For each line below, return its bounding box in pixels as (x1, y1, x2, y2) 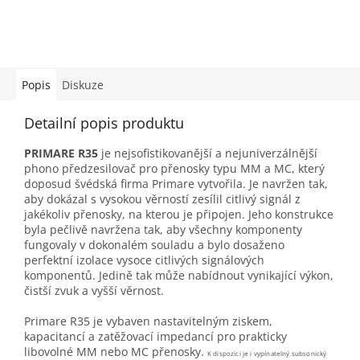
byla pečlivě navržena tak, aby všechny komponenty (24, 222, 302, 238)
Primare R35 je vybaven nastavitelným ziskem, (24, 313, 272, 329)
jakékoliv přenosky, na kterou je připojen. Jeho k (24, 207, 280, 223)
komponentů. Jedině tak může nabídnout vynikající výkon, (24, 268, 333, 284)
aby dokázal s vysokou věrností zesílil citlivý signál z (24, 191, 301, 207)
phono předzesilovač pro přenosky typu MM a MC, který (24, 161, 325, 177)
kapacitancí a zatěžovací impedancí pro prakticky (24, 329, 287, 345)
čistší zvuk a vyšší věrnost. (24, 283, 164, 299)
